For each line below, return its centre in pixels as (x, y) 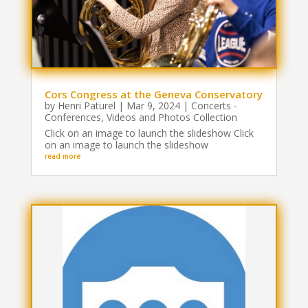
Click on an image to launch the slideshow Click (149, 133)
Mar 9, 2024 (153, 106)
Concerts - (214, 106)
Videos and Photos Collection (172, 118)
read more (62, 156)
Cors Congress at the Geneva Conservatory (153, 95)
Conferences (73, 118)
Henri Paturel (86, 106)
